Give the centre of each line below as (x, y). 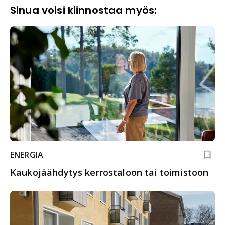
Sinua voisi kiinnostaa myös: (84, 10)
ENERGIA (27, 155)
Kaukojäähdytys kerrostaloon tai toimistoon (109, 173)
